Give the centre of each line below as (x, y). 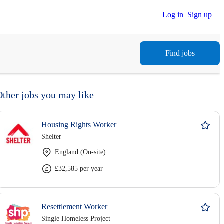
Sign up (200, 15)
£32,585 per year (79, 169)
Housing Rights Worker (79, 125)
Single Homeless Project (76, 219)
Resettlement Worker (75, 207)
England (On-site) (81, 152)
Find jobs (180, 53)
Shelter (52, 137)
